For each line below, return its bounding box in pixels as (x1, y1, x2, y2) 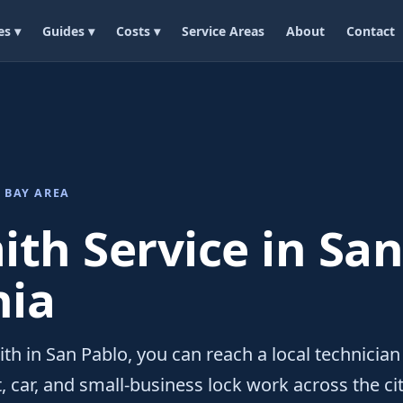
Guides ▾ (41, 22, 94, 40)
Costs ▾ (115, 22, 160, 40)
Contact (345, 22, 395, 40)
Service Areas (181, 22, 264, 40)
